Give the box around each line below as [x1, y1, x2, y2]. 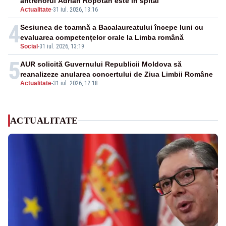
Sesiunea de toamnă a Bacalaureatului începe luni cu [20, 23, 203, 32]
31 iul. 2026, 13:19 [39, 43, 84, 50]
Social [20, 43, 38, 50]
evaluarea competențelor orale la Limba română [20, 33, 184, 42]
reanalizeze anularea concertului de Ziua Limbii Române [20, 70, 213, 79]
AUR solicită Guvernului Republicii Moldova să [20, 60, 182, 69]
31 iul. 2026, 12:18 [53, 80, 98, 87]
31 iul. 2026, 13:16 [53, 6, 98, 14]
